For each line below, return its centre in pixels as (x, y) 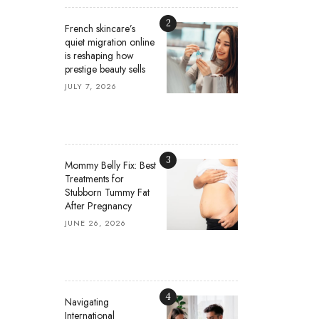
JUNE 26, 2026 (95, 223)
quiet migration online (110, 42)
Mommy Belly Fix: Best (110, 165)
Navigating (87, 302)
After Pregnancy (98, 206)
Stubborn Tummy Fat (107, 192)
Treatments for (94, 179)
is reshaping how (99, 56)
